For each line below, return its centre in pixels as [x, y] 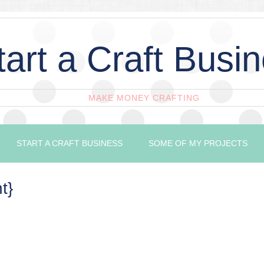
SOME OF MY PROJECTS [198, 143]
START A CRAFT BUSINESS [70, 143]
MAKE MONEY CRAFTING [144, 98]
